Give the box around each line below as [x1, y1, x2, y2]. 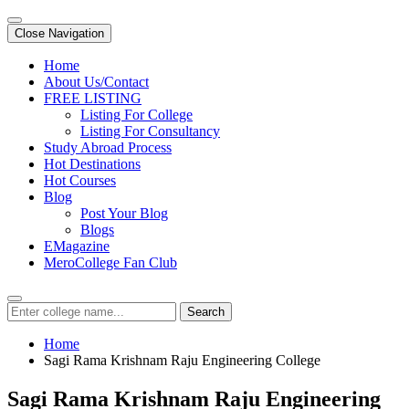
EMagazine [44, 238, 110, 254]
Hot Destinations [44, 156, 141, 172]
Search [187, 305, 225, 319]
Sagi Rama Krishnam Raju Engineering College [44, 352, 320, 368]
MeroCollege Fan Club [44, 255, 177, 270]
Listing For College [80, 107, 193, 122]
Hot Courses [44, 173, 116, 188]
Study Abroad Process [44, 140, 172, 155]
